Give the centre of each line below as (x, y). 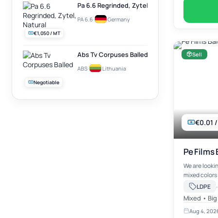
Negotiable (46, 82)
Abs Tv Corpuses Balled (113, 54)
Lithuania (114, 69)
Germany (119, 19)
